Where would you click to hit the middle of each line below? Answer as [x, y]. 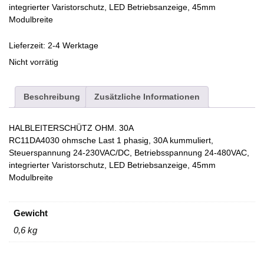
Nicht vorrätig [34, 62]
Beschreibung [52, 97]
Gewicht [30, 213]
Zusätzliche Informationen [147, 97]
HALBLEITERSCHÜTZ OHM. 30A [71, 128]
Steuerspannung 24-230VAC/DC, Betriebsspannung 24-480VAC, [129, 153]
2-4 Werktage [73, 46]
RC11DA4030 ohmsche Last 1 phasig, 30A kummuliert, [111, 141]
